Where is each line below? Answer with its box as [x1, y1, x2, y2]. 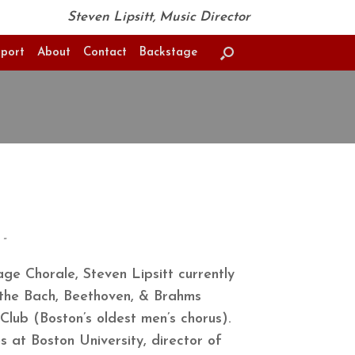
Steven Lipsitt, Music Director [67, 10, 250, 24]
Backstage [139, 47, 197, 59]
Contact [83, 47, 127, 59]
